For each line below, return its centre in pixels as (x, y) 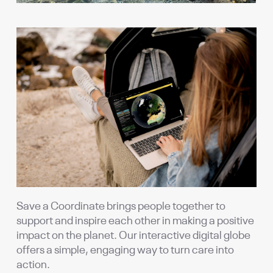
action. (34, 265)
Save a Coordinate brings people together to (121, 206)
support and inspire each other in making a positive (136, 221)
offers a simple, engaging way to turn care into (126, 250)
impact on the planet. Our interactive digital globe (134, 236)
